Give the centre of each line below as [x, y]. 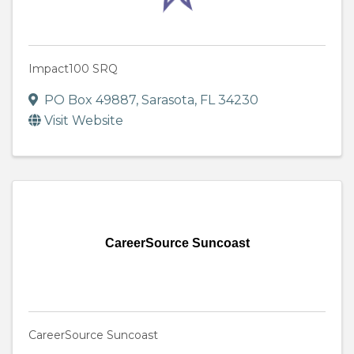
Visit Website [84, 121]
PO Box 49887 [90, 100]
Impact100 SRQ [73, 69]
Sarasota [168, 100]
